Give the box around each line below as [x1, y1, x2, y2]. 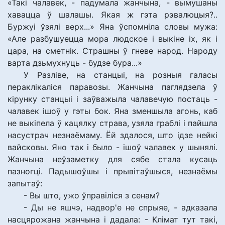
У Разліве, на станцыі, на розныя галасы [24, 70, 217, 80]
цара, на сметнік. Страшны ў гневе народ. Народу [8, 46, 217, 56]
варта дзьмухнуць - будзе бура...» [8, 58, 142, 68]
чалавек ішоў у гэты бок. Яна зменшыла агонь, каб [8, 106, 217, 116]
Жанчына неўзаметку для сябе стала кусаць [8, 154, 217, 164]
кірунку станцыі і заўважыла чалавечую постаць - [8, 94, 217, 104]
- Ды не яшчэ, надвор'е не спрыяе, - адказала [24, 202, 217, 212]
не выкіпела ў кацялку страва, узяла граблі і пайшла [8, 118, 217, 128]
